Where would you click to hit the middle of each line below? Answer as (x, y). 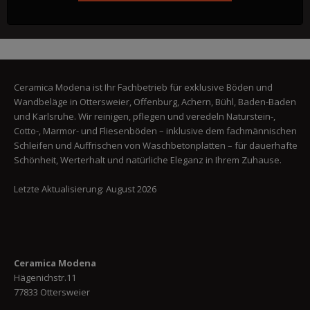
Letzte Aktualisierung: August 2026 (85, 189)
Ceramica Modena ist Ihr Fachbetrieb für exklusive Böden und (143, 87)
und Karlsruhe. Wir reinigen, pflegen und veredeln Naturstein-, (145, 116)
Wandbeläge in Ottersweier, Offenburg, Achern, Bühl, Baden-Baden (155, 101)
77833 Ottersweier (52, 292)
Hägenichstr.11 (45, 277)
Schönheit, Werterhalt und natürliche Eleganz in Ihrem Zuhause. (148, 159)
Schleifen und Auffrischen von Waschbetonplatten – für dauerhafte (156, 145)
